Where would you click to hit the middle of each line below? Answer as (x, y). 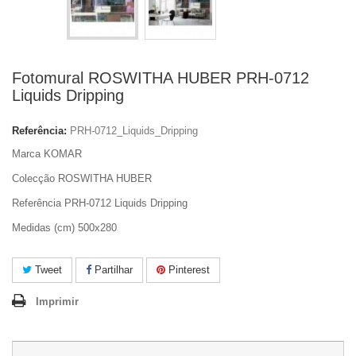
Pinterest (188, 270)
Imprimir (57, 302)
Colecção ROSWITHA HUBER (82, 178)
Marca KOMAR (47, 154)
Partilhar (112, 270)
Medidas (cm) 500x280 (64, 228)
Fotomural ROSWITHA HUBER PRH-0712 (161, 78)
